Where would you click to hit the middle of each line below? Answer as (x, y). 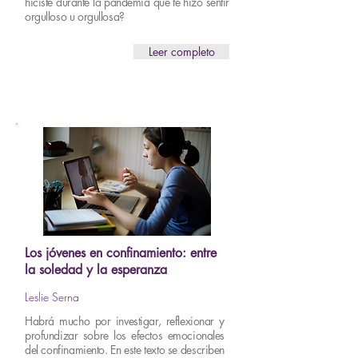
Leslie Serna (52, 297)
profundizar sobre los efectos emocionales (125, 335)
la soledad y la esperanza (96, 270)
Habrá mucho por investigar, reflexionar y (125, 321)
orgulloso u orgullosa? (75, 16)
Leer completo (181, 52)
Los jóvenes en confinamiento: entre (121, 253)
